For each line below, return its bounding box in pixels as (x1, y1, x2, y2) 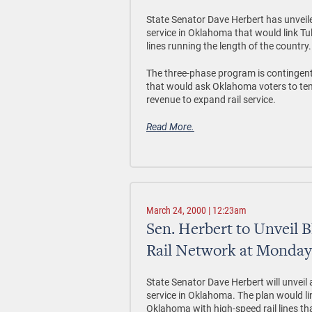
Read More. (146, 120, 194, 133)
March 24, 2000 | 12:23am (146, 205, 247, 216)
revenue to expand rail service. (146, 93, 276, 106)
